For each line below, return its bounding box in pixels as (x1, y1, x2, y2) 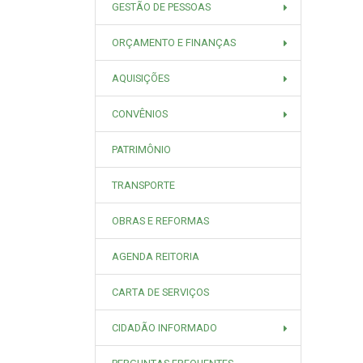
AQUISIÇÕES (112, 72, 169, 84)
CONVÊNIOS (112, 108, 168, 120)
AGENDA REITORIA (112, 250, 199, 263)
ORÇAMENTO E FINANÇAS (112, 36, 236, 49)
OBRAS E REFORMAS (112, 215, 209, 227)
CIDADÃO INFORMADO (112, 322, 217, 334)
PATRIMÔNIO (112, 143, 171, 156)
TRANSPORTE (112, 179, 175, 191)
